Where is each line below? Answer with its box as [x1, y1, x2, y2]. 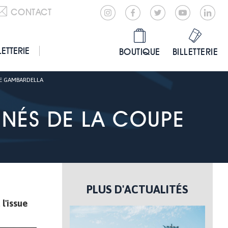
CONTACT [10, 7, 52, 17]
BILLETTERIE [172, 46, 218, 57]
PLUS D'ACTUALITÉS [87, 183, 188, 196]
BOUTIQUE [119, 46, 160, 57]
